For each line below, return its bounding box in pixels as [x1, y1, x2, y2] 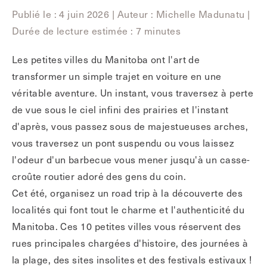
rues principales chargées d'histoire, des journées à [12, 235, 249, 250]
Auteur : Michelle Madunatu [114, 7, 247, 21]
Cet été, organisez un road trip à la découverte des [12, 185, 243, 200]
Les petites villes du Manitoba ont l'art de [12, 52, 200, 66]
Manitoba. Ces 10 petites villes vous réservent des [12, 219, 241, 233]
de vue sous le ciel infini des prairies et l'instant [12, 102, 229, 116]
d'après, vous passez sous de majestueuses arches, [12, 119, 249, 133]
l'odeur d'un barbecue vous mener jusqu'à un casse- [12, 152, 250, 166]
